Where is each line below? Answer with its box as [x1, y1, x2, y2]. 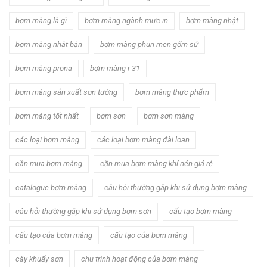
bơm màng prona [15, 63, 72, 73]
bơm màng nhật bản [15, 39, 82, 49]
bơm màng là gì [15, 15, 67, 25]
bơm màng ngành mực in [85, 15, 168, 25]
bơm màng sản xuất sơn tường [15, 87, 117, 97]
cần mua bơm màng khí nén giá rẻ [100, 159, 213, 168]
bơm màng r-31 [90, 63, 140, 73]
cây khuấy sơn [15, 254, 63, 263]
